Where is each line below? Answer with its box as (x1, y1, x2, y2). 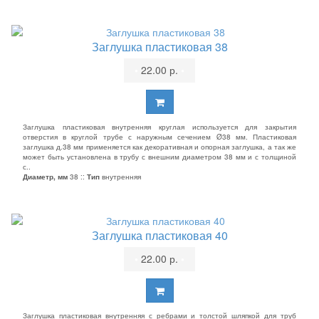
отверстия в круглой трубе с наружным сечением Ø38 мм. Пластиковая (23, 132, 296, 142)
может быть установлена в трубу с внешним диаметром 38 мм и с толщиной (23, 152, 296, 162)
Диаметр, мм (23, 172, 68, 182)
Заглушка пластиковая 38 (91, 38, 228, 55)
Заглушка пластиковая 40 (91, 227, 228, 244)
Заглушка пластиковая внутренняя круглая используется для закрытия (23, 122, 296, 132)
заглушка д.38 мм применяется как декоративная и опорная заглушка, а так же (23, 142, 296, 152)
